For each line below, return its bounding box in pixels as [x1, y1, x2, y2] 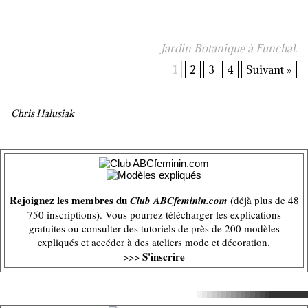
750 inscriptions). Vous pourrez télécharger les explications [27, 208, 281, 221]
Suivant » [246, 63, 292, 76]
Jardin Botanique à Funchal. [161, 41, 297, 55]
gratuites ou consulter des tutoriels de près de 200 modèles [28, 221, 280, 235]
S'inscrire [142, 249, 185, 264]
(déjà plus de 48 [227, 193, 299, 207]
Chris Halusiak [11, 107, 74, 120]
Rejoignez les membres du [9, 192, 130, 208]
